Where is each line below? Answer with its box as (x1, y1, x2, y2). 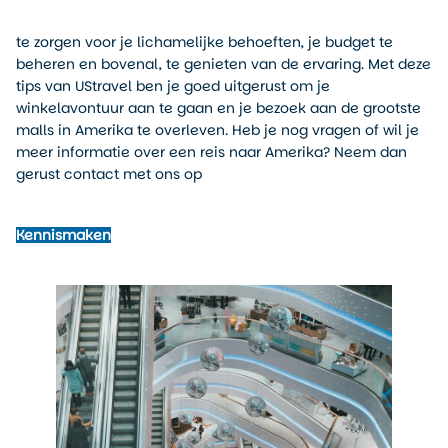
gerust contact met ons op (16, 163, 202, 184)
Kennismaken (16, 225, 111, 246)
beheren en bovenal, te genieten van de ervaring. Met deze (16, 53, 431, 74)
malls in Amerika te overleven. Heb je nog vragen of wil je (16, 119, 419, 140)
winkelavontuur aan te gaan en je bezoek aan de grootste (16, 97, 421, 118)
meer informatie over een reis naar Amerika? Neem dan (16, 141, 407, 162)
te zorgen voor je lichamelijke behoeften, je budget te (16, 31, 393, 52)
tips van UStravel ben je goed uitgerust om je (16, 75, 330, 96)
